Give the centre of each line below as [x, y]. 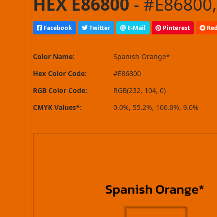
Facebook [57, 28]
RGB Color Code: [60, 91]
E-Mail [136, 28]
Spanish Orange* [142, 57]
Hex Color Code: [60, 74]
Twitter [99, 28]
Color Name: [54, 57]
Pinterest [176, 28]
